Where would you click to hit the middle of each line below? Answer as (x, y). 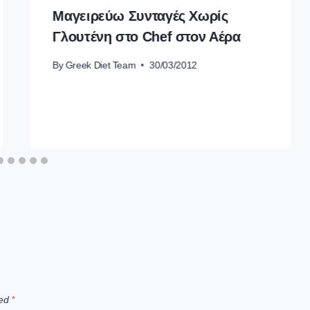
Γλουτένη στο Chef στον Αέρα (147, 37)
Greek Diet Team (101, 65)
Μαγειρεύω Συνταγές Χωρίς (140, 16)
